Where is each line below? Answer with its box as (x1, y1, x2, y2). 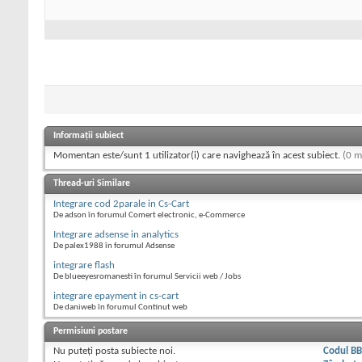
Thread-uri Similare (53, 179, 130, 189)
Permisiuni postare (53, 326, 128, 337)
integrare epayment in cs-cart (53, 291, 179, 302)
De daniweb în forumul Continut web (53, 303, 187, 313)
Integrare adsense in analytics (53, 229, 179, 241)
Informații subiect (53, 131, 124, 141)
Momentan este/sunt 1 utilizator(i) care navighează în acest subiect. (53, 150, 343, 162)
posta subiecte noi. (93, 346, 175, 357)
